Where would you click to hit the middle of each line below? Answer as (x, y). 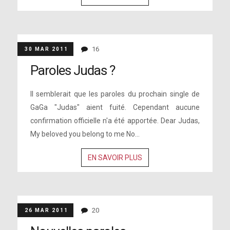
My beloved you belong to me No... (85, 134)
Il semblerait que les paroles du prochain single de (115, 94)
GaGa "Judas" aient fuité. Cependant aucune (115, 107)
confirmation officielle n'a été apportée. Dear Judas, (115, 121)
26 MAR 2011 (46, 210)
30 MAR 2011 (46, 49)
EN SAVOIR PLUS (115, 158)
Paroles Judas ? (72, 70)
